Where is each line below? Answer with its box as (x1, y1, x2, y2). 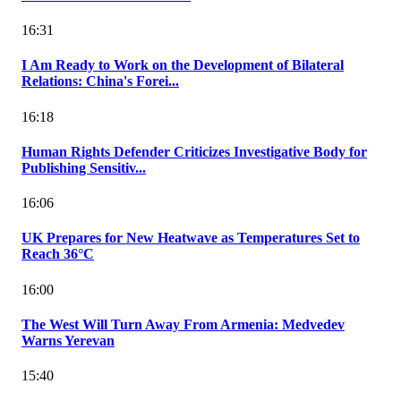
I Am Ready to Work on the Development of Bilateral (21, 57, 344, 73)
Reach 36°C (21, 246, 94, 262)
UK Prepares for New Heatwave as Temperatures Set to (21, 230, 360, 246)
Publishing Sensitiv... (21, 159, 146, 175)
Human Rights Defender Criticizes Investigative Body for (21, 143, 367, 159)
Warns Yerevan (21, 332, 115, 348)
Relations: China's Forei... (21, 73, 179, 90)
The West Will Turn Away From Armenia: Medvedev (21, 316, 345, 332)
